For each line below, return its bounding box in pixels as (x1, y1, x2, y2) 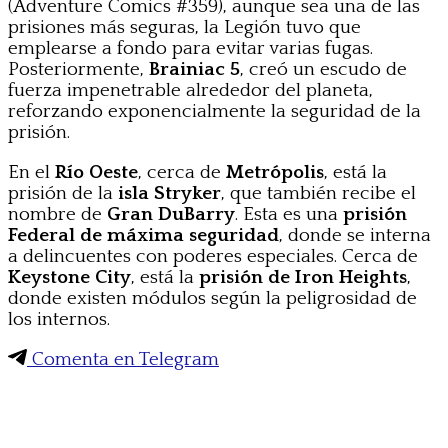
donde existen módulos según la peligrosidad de (8, 288, 417, 310)
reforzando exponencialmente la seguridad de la (8, 101, 421, 123)
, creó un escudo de (240, 59, 407, 81)
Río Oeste (55, 162, 138, 184)
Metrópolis (226, 162, 324, 184)
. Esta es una (235, 204, 343, 226)
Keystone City (8, 267, 131, 289)
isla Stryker (118, 183, 221, 205)
